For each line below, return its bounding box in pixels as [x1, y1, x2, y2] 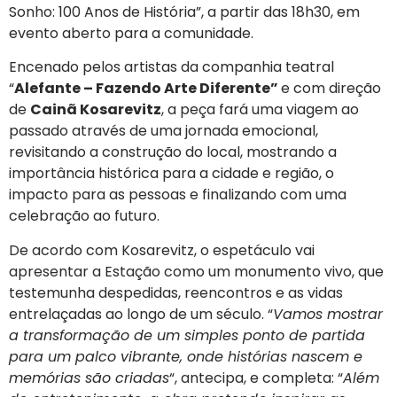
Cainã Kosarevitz [30, 99, 161, 121]
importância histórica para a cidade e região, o [9, 163, 334, 184]
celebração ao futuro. [9, 206, 160, 227]
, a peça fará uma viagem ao [161, 99, 359, 121]
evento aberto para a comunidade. [9, 22, 253, 43]
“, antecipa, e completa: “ [169, 367, 343, 388]
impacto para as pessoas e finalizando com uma [9, 184, 346, 206]
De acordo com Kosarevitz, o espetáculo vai [9, 239, 315, 261]
